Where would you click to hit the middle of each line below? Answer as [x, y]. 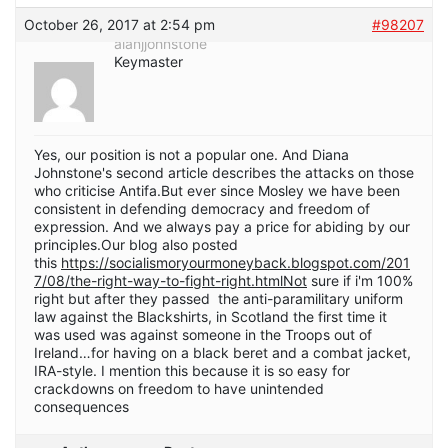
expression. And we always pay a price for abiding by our [222, 226]
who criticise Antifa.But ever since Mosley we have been [217, 190]
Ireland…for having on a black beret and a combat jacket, [222, 352]
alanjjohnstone [160, 43]
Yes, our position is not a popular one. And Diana [191, 154]
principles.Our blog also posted [136, 244]
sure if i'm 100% [360, 280]
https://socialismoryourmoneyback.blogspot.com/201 [235, 262]
